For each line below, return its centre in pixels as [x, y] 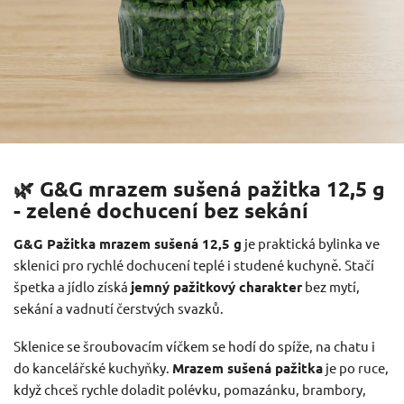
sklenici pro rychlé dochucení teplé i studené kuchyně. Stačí [194, 264]
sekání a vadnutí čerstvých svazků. [119, 308]
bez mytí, [331, 286]
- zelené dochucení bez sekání [161, 210]
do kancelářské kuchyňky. [93, 367]
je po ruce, [356, 367]
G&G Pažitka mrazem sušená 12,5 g [128, 243]
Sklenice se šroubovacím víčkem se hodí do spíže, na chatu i [194, 345]
